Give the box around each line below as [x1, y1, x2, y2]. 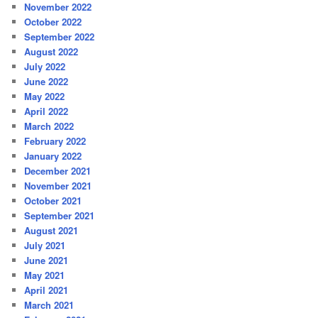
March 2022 [24, 119, 75, 133]
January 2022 [24, 149, 82, 163]
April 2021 [24, 283, 69, 297]
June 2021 [24, 253, 69, 268]
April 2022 [24, 104, 69, 119]
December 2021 [24, 164, 92, 178]
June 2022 [24, 75, 69, 89]
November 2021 [24, 179, 92, 193]
